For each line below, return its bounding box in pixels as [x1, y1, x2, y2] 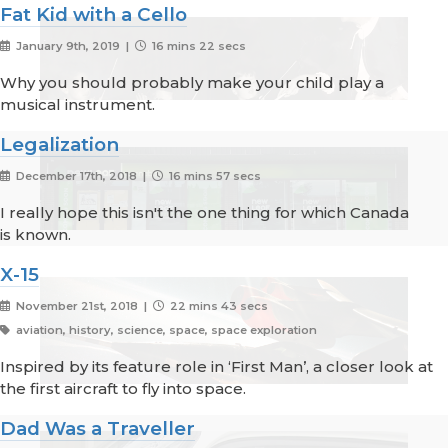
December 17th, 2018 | [12, 169, 152, 184]
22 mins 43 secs [166, 299, 268, 314]
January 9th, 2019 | [12, 39, 135, 54]
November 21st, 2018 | [12, 299, 153, 314]
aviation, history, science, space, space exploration [12, 323, 317, 338]
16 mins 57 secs [165, 169, 261, 184]
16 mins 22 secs [148, 39, 246, 54]
